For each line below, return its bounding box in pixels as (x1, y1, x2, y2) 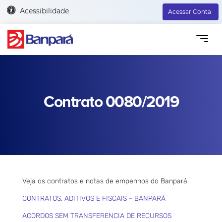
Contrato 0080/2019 (44, 92, 178, 112)
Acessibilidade (19, 6, 69, 15)
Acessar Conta (168, 8, 211, 15)
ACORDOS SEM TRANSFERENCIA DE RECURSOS (22, 211, 171, 220)
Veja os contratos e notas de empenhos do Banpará (22, 176, 187, 185)
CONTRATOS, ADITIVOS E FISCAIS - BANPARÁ (22, 194, 166, 203)
